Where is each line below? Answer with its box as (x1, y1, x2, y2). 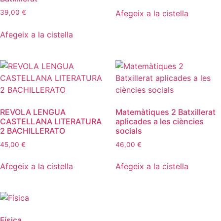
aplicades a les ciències (115, 116, 204, 126)
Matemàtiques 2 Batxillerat (115, 107, 216, 117)
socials (115, 125, 142, 136)
